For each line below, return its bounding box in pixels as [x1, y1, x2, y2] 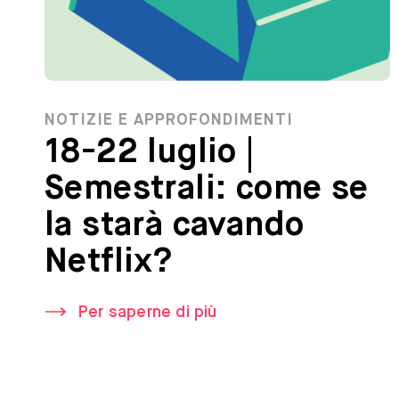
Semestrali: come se [45, 173, 369, 208]
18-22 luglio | [45, 136, 255, 171]
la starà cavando [45, 209, 305, 244]
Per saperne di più [77, 305, 217, 322]
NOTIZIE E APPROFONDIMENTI [45, 112, 293, 129]
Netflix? [45, 246, 173, 281]
